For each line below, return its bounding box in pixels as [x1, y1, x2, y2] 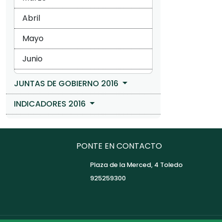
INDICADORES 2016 [14, 98, 88, 110]
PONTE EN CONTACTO [76, 140, 162, 152]
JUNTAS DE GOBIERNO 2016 [14, 77, 120, 89]
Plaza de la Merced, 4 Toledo [90, 160, 183, 169]
